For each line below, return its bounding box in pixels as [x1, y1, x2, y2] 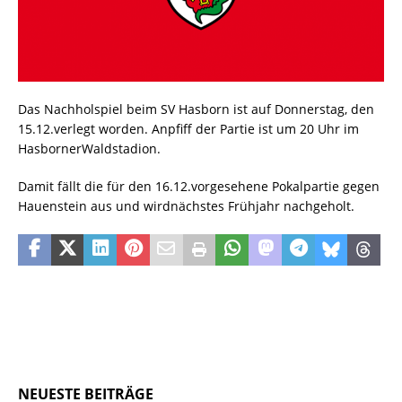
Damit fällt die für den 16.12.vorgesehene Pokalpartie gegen [18, 178, 380, 196]
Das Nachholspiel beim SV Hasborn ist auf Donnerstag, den [18, 100, 374, 118]
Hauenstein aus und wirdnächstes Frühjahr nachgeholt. [18, 197, 354, 215]
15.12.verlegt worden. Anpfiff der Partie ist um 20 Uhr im [18, 120, 359, 138]
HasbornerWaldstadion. [18, 140, 161, 158]
